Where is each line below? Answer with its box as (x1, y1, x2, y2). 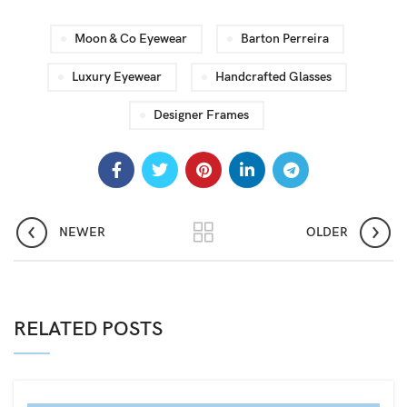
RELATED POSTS (14, 317, 163, 342)
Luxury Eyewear (71, 69, 162, 84)
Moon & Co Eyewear (74, 31, 187, 46)
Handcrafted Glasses (214, 69, 332, 84)
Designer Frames (154, 107, 249, 123)
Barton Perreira (240, 31, 329, 46)
